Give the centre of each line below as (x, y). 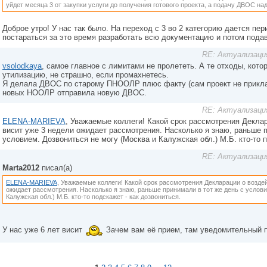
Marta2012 (21, 168)
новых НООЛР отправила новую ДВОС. (74, 93)
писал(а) (56, 168)
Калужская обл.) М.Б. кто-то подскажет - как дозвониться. (93, 197)
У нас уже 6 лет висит (44, 230)
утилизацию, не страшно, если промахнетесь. (86, 75)
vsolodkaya (22, 66)
